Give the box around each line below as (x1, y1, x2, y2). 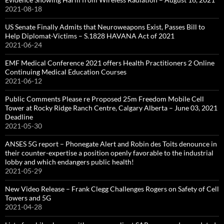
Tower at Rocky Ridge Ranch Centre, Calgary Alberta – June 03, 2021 (5, 103, 217, 112)
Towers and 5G (5, 193, 51, 202)
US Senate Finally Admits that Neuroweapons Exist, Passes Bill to (5, 22, 205, 31)
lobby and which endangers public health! (5, 157, 134, 166)
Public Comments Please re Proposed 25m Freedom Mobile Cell (5, 94, 204, 103)
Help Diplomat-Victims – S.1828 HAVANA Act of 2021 (5, 31, 174, 40)
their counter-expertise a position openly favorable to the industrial (5, 148, 213, 157)
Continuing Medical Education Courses (5, 67, 126, 76)
